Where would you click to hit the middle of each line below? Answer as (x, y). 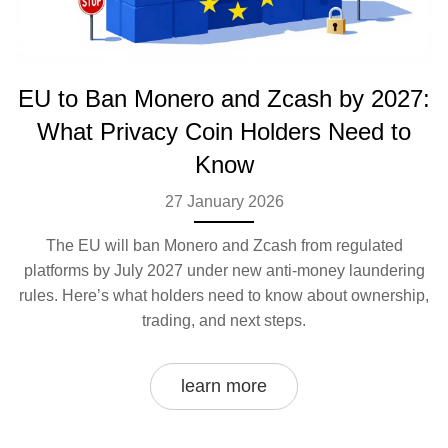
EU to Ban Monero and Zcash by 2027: (224, 99)
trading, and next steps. (224, 321)
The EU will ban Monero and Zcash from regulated (224, 246)
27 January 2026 (224, 202)
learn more (224, 386)
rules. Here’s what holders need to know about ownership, (224, 296)
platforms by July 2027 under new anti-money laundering (224, 271)
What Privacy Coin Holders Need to (224, 132)
